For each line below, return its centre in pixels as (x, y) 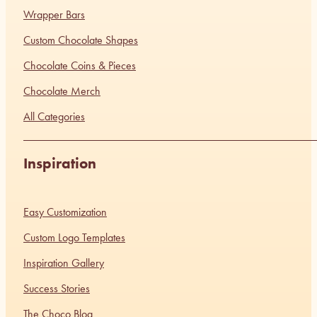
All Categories (54, 117)
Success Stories (57, 289)
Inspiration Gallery (64, 263)
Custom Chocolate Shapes (81, 40)
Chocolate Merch (62, 91)
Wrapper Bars (54, 15)
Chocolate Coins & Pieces (80, 66)
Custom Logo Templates (74, 238)
